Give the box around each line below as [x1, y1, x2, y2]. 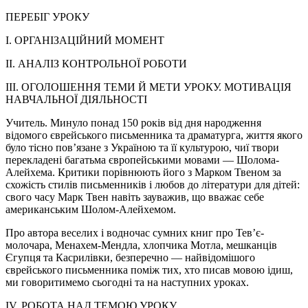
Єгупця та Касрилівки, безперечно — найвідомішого [5, 251, 255, 263]
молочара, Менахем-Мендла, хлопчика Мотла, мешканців [5, 239, 277, 251]
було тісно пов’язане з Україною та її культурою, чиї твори [5, 141, 279, 153]
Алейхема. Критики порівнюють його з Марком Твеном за [5, 166, 281, 178]
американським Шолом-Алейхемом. [5, 203, 176, 215]
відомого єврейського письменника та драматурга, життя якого [5, 129, 302, 141]
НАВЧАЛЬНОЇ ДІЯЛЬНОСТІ [5, 93, 147, 105]
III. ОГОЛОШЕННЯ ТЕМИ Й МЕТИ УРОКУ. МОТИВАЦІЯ [5, 80, 291, 93]
